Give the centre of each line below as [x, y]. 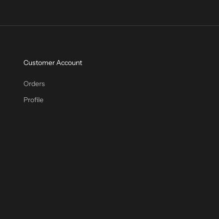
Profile [33, 99]
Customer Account [53, 62]
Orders [34, 83]
